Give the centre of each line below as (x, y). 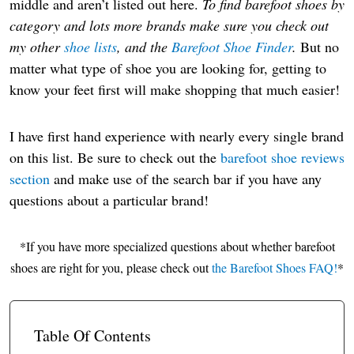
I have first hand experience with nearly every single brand (177, 136)
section (30, 178)
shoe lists (90, 47)
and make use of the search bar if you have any (186, 178)
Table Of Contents (92, 336)
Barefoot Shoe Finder (232, 47)
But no (318, 47)
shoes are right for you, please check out (111, 268)
